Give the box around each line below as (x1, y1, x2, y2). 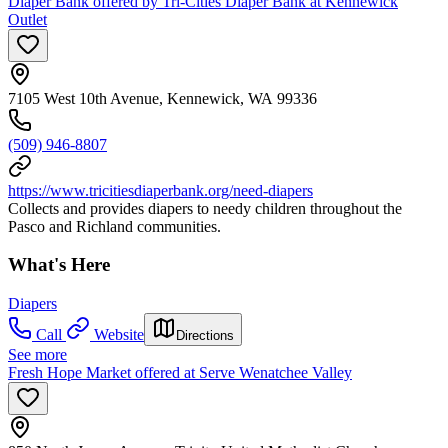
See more (8, 345, 67, 363)
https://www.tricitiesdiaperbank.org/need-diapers (8, 181, 313, 199)
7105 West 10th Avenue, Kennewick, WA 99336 (8, 89, 317, 107)
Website (94, 325, 144, 343)
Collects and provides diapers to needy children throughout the (8, 199, 402, 217)
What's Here (8, 254, 110, 276)
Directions (176, 327, 234, 343)
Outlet (8, 10, 47, 28)
